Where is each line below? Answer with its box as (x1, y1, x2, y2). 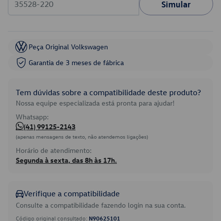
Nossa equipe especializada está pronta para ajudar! (16, 98, 175, 108)
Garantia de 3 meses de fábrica (29, 58, 124, 67)
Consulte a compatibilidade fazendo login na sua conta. (16, 200, 186, 210)
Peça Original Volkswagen (29, 42, 108, 51)
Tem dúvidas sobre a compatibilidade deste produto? (16, 87, 201, 97)
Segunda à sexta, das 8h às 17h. (16, 155, 117, 165)
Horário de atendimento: (16, 146, 92, 155)
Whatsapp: (16, 112, 49, 121)
